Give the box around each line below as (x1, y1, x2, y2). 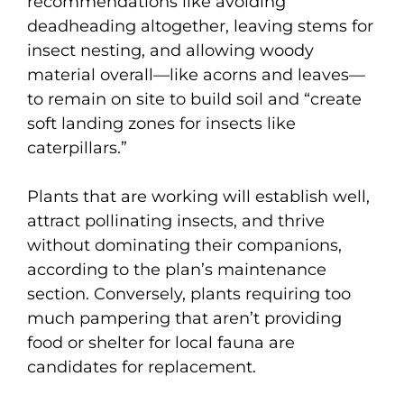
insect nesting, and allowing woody (27, 40, 314, 60)
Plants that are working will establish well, (27, 186, 370, 207)
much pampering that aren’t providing (27, 308, 342, 328)
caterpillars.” (27, 137, 127, 158)
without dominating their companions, (27, 234, 342, 255)
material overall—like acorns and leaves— (27, 64, 365, 85)
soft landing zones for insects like (27, 113, 296, 133)
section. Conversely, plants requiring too (27, 283, 351, 304)
